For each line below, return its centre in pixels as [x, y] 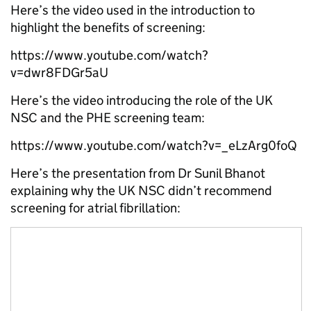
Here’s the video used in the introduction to [133, 10]
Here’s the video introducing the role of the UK [142, 100]
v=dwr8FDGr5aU [59, 72]
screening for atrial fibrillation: [95, 208]
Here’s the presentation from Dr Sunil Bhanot [138, 173]
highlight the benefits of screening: [108, 27]
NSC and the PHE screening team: [108, 117]
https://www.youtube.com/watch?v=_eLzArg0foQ [154, 145]
